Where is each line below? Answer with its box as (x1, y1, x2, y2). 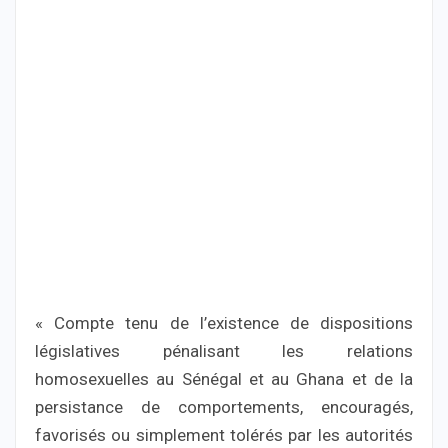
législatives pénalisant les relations (35, 341, 413, 362)
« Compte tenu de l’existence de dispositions (35, 313, 413, 334)
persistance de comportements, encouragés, (35, 397, 413, 418)
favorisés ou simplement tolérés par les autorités (35, 425, 413, 446)
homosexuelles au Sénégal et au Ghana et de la (35, 369, 413, 390)
